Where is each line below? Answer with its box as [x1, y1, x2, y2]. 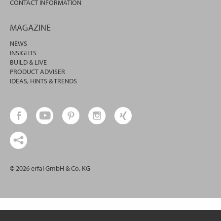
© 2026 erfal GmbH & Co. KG [10, 164, 90, 173]
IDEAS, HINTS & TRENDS [10, 76, 77, 86]
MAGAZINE [10, 22, 51, 34]
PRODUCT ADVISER [10, 67, 65, 76]
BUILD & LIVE [10, 58, 47, 67]
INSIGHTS [10, 48, 37, 58]
